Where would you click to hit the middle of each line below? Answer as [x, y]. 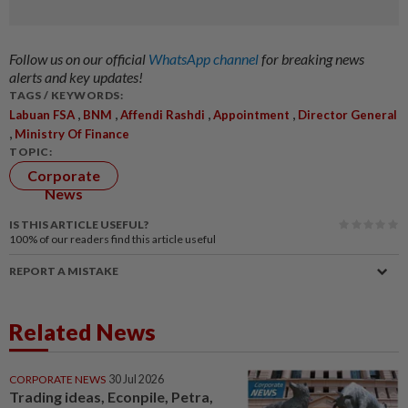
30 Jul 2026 [136, 379]
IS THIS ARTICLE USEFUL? [79, 224]
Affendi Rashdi [163, 114]
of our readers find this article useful [127, 239]
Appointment [251, 114]
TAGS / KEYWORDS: [66, 95]
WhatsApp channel [205, 58]
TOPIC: [31, 151]
